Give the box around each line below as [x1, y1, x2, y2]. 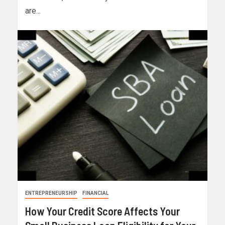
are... [25, 6, 41, 16]
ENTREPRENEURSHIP [25, 190, 77, 196]
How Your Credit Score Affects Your [25, 204, 180, 218]
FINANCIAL [82, 190, 108, 196]
